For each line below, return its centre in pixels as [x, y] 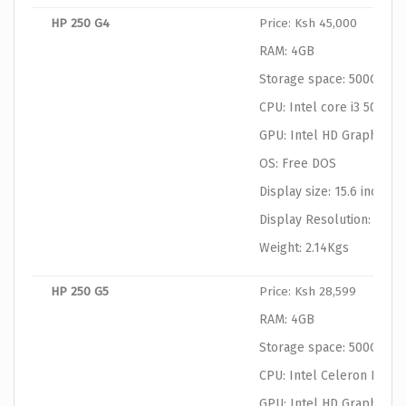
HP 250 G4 [80, 24]
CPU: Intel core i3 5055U [329, 108]
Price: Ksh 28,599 [308, 292]
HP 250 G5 [80, 292]
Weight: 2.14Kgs [304, 248]
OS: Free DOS [298, 164]
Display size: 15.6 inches [329, 192]
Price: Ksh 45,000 [308, 24]
